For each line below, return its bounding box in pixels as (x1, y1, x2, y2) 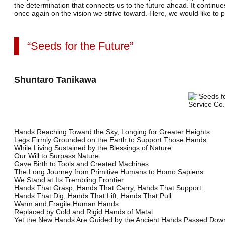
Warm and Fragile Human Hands (14, 200, 119, 208)
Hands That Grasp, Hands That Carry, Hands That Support (14, 184, 201, 192)
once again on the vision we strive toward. (14, 9, 147, 17)
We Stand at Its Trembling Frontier (14, 176, 124, 184)
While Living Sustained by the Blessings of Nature (14, 144, 171, 152)
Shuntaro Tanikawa (14, 75, 96, 85)
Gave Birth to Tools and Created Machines (14, 160, 149, 168)
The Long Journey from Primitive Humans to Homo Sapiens (14, 168, 203, 176)
